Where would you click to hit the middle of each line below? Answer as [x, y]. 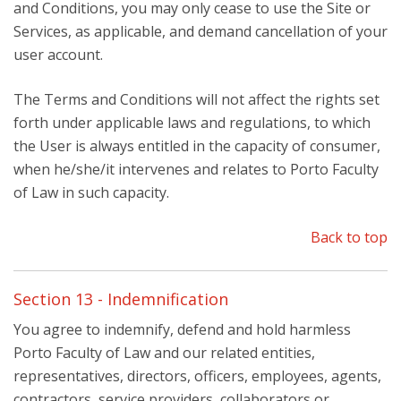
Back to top [349, 237]
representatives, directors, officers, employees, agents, [197, 376]
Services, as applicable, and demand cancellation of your [200, 31]
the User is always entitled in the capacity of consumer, [197, 146]
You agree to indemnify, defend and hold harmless [182, 329]
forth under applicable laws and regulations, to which [192, 123]
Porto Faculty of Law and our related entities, [164, 353]
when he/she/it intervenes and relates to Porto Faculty [196, 169]
